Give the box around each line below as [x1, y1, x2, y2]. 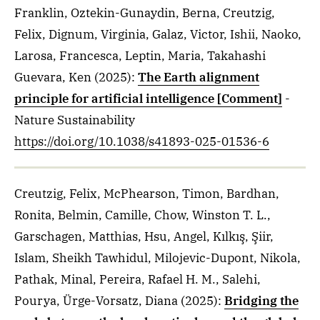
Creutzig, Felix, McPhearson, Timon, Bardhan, [14, 186, 279, 201]
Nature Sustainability [14, 112, 135, 128]
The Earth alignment [138, 69, 259, 85]
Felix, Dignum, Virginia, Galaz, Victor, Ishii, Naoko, [14, 26, 301, 42]
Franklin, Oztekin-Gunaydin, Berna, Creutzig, [14, 5, 275, 21]
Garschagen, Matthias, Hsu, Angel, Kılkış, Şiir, [14, 229, 274, 244]
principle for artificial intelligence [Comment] [14, 91, 282, 106]
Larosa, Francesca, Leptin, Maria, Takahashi [14, 48, 266, 64]
